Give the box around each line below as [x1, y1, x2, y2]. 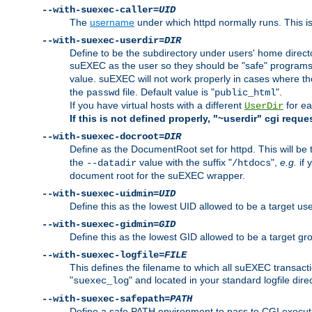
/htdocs [232, 157, 271, 169]
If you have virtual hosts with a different [70, 100, 244, 111]
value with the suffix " [136, 157, 232, 169]
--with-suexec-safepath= [42, 293, 170, 305]
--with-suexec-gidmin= [42, 219, 159, 231]
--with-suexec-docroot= [42, 131, 164, 143]
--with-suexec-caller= [42, 4, 159, 16]
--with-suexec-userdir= [42, 35, 164, 47]
